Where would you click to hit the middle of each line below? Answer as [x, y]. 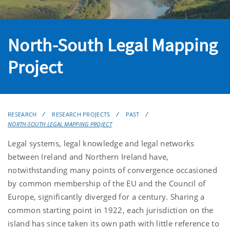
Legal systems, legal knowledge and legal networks [101, 143]
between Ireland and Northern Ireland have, [88, 156]
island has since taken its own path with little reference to [113, 223]
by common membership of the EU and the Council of [107, 183]
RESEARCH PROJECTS [81, 114]
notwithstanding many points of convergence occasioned [112, 170]
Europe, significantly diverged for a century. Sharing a [106, 196]
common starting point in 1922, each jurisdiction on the [111, 210]
